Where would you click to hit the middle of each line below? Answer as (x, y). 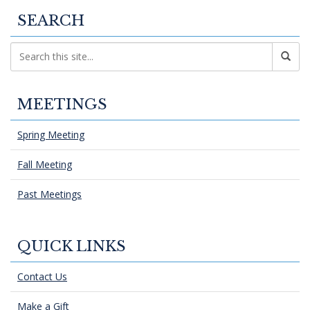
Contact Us (42, 276)
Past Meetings (49, 194)
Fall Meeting (45, 164)
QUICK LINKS (72, 246)
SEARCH (51, 20)
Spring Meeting (51, 134)
